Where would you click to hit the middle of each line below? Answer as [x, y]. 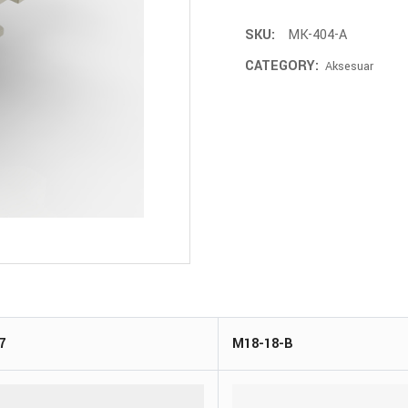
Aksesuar [349, 66]
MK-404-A [316, 35]
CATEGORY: [284, 66]
